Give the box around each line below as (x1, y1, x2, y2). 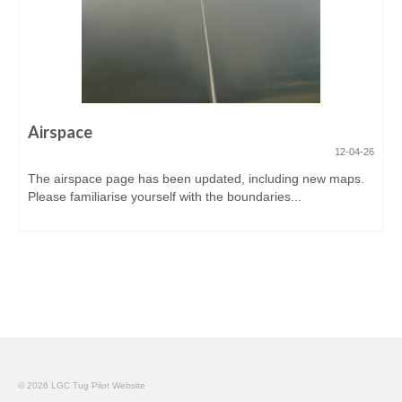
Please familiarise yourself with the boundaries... (28, 189, 301, 205)
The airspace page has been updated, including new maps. (28, 171, 364, 187)
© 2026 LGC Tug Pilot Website (18, 380, 145, 391)
